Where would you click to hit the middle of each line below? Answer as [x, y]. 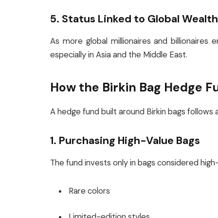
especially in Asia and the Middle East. [119, 54]
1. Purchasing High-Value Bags [125, 141]
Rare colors [89, 191]
